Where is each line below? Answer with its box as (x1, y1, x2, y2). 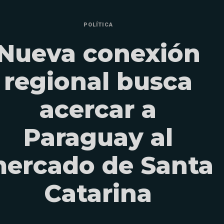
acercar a (39, 94, 156, 124)
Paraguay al (23, 122, 173, 152)
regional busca (3, 66, 192, 96)
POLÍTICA (83, 21, 113, 28)
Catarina (44, 178, 152, 208)
